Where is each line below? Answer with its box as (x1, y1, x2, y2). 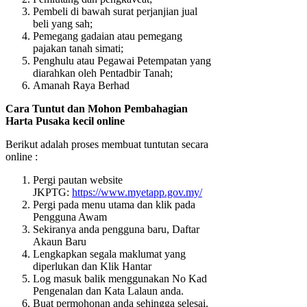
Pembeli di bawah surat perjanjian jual (33, 5, 197, 17)
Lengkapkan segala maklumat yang (33, 247, 186, 260)
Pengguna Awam (33, 210, 107, 223)
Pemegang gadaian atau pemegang (33, 29, 182, 42)
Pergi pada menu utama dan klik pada (33, 198, 195, 210)
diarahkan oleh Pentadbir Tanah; (33, 66, 173, 79)
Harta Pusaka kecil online (5, 114, 125, 127)
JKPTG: (33, 186, 72, 198)
